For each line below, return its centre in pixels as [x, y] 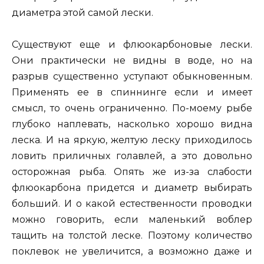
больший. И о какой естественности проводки [132, 204]
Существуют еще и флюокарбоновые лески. [132, 45]
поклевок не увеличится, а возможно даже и [132, 252]
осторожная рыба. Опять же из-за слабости [132, 172]
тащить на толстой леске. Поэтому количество [132, 236]
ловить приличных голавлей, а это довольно [132, 156]
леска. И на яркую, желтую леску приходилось [132, 140]
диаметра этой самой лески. [82, 13]
